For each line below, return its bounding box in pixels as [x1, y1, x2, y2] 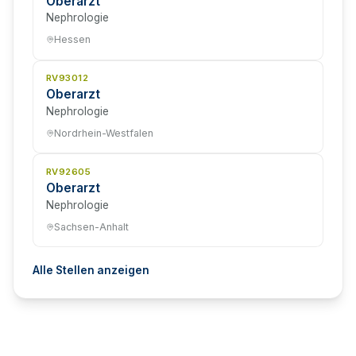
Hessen [54, 33, 91, 46]
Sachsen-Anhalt [54, 220, 129, 233]
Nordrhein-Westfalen [54, 126, 153, 139]
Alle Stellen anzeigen [33, 264, 149, 277]
